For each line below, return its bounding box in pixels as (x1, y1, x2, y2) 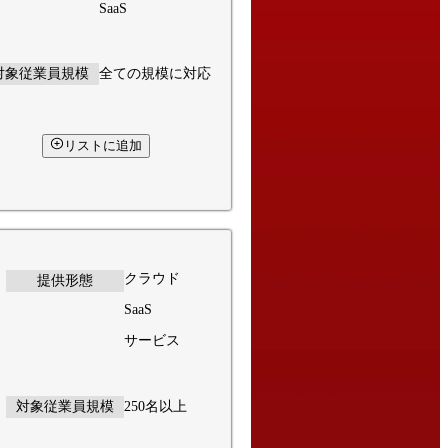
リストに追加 (63, 138, 142, 154)
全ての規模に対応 (99, 65, 211, 81)
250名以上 (123, 399, 187, 415)
